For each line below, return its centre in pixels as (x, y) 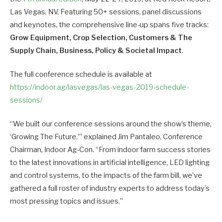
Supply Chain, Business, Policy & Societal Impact (96, 50)
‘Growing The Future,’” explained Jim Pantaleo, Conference (106, 137)
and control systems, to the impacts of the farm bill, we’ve (106, 175)
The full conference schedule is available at (81, 74)
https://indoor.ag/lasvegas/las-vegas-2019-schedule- (99, 87)
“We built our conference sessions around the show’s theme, (111, 124)
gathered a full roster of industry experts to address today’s (110, 188)
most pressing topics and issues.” (66, 201)
